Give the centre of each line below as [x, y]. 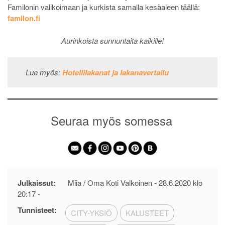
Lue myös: [44, 72]
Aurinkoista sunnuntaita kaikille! [113, 40]
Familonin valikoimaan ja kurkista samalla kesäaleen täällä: [104, 7]
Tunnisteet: [37, 210]
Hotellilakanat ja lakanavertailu [115, 72]
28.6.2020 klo [181, 182]
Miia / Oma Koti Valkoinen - [112, 182]
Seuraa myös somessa [111, 120]
